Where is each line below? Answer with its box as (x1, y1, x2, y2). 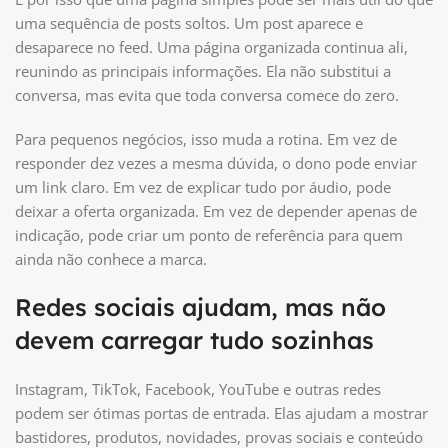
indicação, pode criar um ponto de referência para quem (15, 224, 403, 245)
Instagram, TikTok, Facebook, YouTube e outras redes (15, 378, 381, 399)
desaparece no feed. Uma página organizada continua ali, (15, 36, 408, 57)
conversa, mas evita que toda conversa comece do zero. (15, 84, 399, 105)
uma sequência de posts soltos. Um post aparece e (15, 12, 363, 33)
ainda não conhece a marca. (15, 248, 207, 269)
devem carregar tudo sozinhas (15, 324, 374, 355)
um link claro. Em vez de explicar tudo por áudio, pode (15, 176, 391, 197)
